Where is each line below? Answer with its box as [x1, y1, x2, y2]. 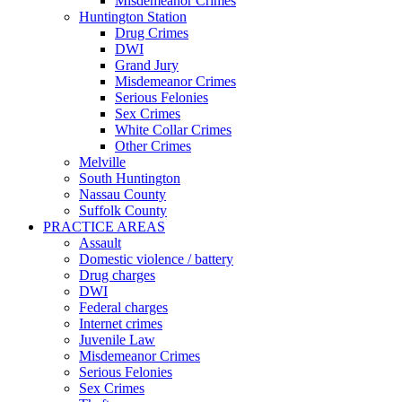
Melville [79, 154, 126, 170]
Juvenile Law [79, 332, 155, 347]
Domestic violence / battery [79, 251, 233, 267]
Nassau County [79, 187, 166, 202]
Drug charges [79, 267, 155, 283]
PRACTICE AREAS [43, 219, 165, 234]
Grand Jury [115, 57, 179, 73]
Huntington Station [79, 9, 187, 24]
